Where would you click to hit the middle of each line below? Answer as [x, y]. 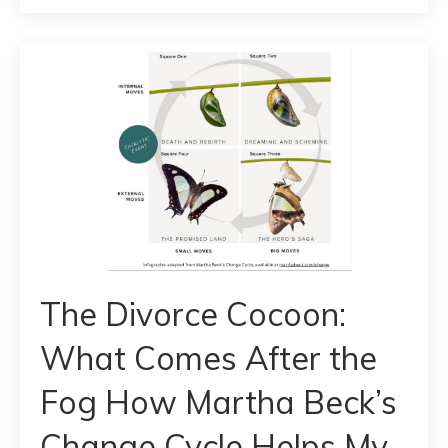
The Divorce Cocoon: [193, 314]
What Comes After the [208, 358]
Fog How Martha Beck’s [218, 402]
